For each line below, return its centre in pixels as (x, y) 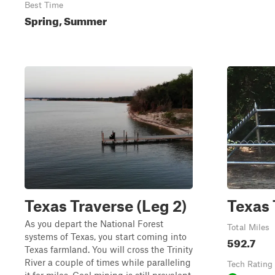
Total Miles (248, 227)
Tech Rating (250, 264)
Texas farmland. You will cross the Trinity (109, 249)
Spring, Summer (66, 19)
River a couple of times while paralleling (108, 262)
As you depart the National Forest (94, 223)
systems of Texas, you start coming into (106, 236)
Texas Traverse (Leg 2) (106, 206)
